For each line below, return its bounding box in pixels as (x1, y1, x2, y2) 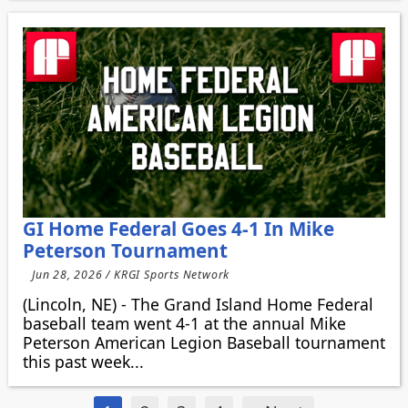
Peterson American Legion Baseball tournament (22, 331, 385, 354)
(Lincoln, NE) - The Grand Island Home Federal (22, 293, 373, 316)
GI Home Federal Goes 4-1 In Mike (22, 216, 334, 242)
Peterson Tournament (22, 238, 228, 264)
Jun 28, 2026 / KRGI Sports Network (31, 266, 230, 282)
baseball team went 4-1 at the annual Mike (22, 312, 346, 335)
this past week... (22, 351, 144, 373)
